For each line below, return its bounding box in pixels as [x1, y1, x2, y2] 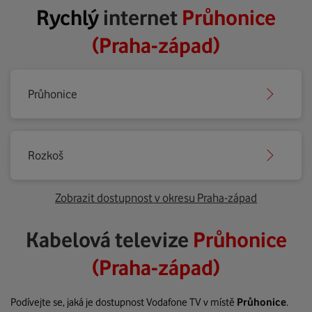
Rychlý [36, 5, 103, 30]
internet [103, 5, 182, 30]
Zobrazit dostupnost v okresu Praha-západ [55, 191, 257, 205]
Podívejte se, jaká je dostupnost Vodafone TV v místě [10, 296, 237, 309]
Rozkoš [28, 148, 63, 162]
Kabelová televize [25, 227, 193, 252]
